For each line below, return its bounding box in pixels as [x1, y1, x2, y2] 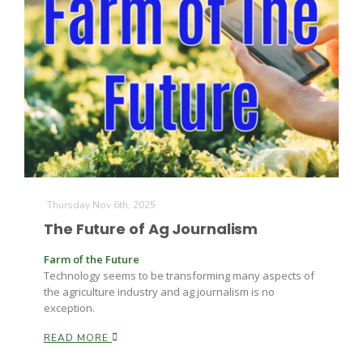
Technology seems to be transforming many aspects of [44, 268, 314, 284]
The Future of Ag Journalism [44, 219, 258, 240]
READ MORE [44, 331, 112, 345]
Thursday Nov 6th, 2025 [47, 199, 156, 212]
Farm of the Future [44, 252, 139, 267]
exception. [44, 301, 95, 316]
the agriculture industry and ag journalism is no [44, 284, 275, 300]
